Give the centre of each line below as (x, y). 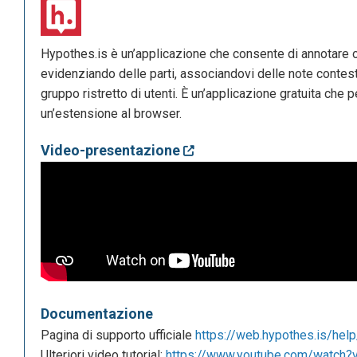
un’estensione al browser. (111, 114)
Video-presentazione (112, 151)
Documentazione (97, 314)
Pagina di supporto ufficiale (118, 335)
